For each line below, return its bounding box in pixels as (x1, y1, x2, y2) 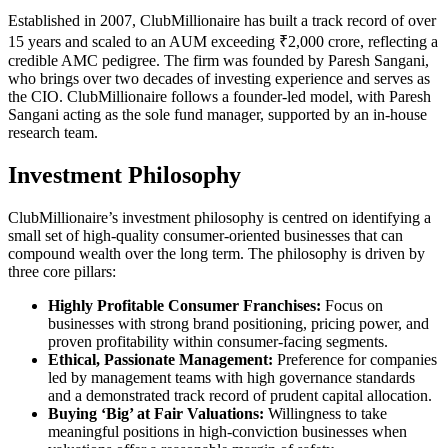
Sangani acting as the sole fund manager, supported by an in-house (8, 106, 427, 124)
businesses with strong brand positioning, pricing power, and (48, 315, 429, 333)
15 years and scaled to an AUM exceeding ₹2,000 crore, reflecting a (8, 33, 438, 51)
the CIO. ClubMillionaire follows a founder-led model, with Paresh (8, 88, 431, 106)
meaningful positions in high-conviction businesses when (48, 423, 407, 441)
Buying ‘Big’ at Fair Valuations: (48, 405, 264, 423)
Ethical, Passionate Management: (48, 351, 273, 369)
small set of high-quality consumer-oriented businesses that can (8, 227, 403, 245)
